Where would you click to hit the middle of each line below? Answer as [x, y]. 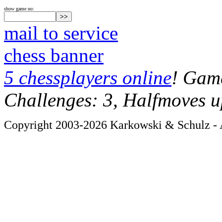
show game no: [19, 9]
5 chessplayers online [88, 78]
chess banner [54, 55]
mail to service [61, 33]
